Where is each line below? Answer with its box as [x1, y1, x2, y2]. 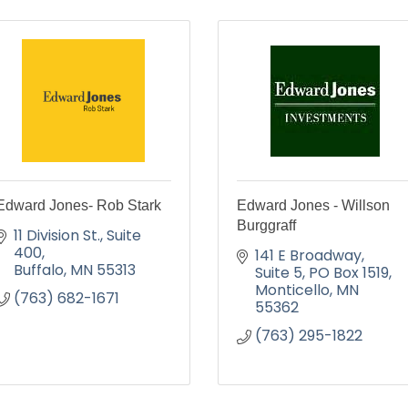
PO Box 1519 [309, 262, 389, 283]
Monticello [255, 280, 330, 301]
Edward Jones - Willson [237, 198, 390, 213]
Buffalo [14, 260, 64, 280]
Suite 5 [255, 262, 302, 283]
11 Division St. [14, 225, 100, 246]
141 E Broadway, [255, 245, 364, 266]
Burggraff [237, 218, 296, 233]
